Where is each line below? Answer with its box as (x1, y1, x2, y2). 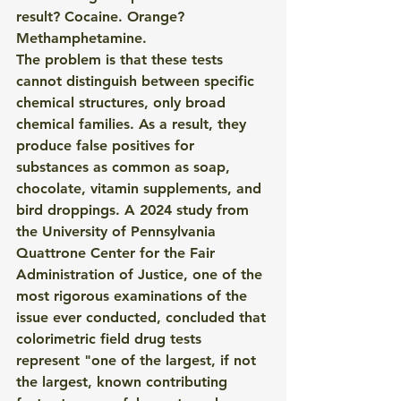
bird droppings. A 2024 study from (16, 201, 253, 218)
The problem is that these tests (16, 51, 227, 68)
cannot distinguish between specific (16, 73, 259, 90)
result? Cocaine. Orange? (16, 8, 189, 25)
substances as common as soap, (16, 158, 235, 175)
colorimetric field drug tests (16, 330, 206, 347)
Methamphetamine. (16, 30, 147, 47)
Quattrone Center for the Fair (16, 244, 219, 261)
